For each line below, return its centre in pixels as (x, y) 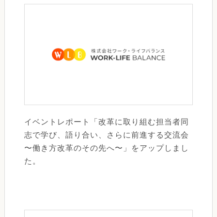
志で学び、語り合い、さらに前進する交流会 (106, 135)
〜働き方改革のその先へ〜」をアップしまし (106, 148)
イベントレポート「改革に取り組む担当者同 (106, 122)
